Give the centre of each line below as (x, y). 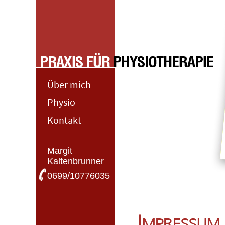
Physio (61, 102)
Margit (60, 151)
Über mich (69, 85)
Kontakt (64, 120)
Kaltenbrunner (76, 161)
